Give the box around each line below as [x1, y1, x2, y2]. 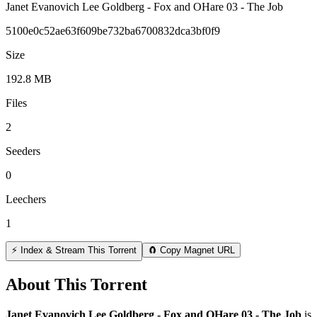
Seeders [6, 144, 40, 157]
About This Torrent [6, 275, 147, 294]
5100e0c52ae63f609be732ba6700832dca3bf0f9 [6, 24, 220, 37]
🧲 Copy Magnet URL [148, 244, 235, 255]
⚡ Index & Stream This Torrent [11, 244, 137, 255]
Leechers [6, 192, 46, 205]
